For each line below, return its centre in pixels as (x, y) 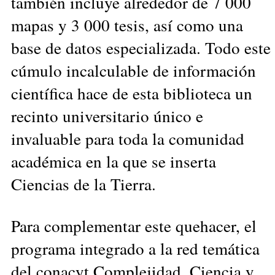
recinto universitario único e (107, 115)
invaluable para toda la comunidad (128, 138)
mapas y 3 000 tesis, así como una (127, 25)
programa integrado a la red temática (135, 248)
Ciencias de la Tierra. (83, 184)
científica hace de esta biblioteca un (132, 93)
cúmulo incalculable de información (134, 70)
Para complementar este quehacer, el (134, 225)
